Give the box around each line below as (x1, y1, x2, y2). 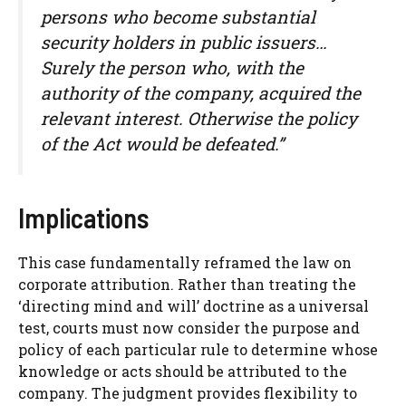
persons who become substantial (41, 5, 315, 28)
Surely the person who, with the (41, 55, 304, 79)
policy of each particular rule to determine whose (18, 339, 378, 359)
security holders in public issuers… (41, 30, 327, 53)
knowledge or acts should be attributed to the (18, 361, 347, 381)
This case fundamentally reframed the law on (18, 252, 352, 272)
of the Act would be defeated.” (41, 131, 284, 155)
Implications (18, 200, 149, 234)
